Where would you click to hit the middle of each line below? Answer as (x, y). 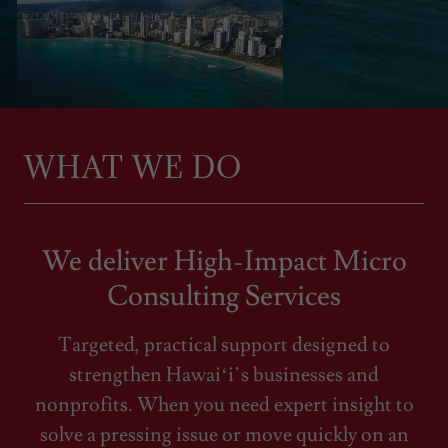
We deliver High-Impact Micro (224, 261)
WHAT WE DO (133, 167)
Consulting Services (224, 296)
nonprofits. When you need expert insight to (224, 405)
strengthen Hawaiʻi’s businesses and (224, 375)
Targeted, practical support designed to (224, 345)
